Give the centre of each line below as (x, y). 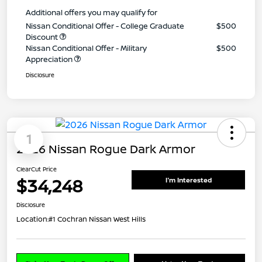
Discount (43, 37)
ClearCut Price (37, 169)
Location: (32, 219)
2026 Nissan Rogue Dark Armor (106, 149)
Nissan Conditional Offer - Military (86, 48)
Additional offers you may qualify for (92, 12)
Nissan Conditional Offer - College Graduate (105, 25)
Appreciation (50, 59)
